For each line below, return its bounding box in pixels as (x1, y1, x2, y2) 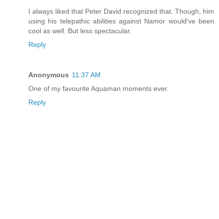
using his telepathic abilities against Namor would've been (28, 17, 214, 25)
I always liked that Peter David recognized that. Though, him (28, 7, 214, 16)
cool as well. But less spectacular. (28, 27, 131, 35)
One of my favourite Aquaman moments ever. (28, 85, 169, 93)
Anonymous (28, 71, 69, 79)
